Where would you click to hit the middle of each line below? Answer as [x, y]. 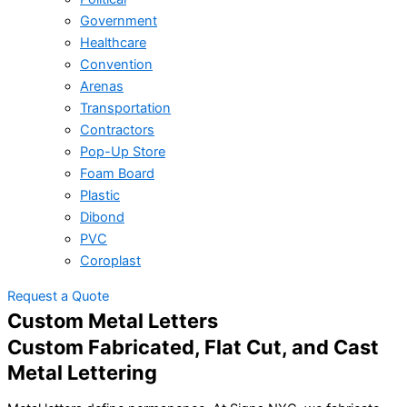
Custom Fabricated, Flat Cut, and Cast [193, 347]
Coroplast [110, 261]
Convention [116, 65]
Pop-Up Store [123, 152]
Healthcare [113, 43]
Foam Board [117, 174]
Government [119, 21]
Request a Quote [58, 296]
